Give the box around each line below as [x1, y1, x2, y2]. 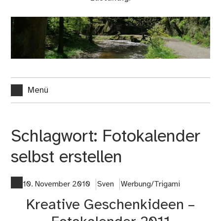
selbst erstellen [11, 148, 123, 167]
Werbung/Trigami [120, 180, 180, 189]
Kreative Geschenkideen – [26, 197, 195, 214]
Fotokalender [102, 127, 201, 146]
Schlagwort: [11, 127, 103, 146]
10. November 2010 [23, 180, 91, 189]
